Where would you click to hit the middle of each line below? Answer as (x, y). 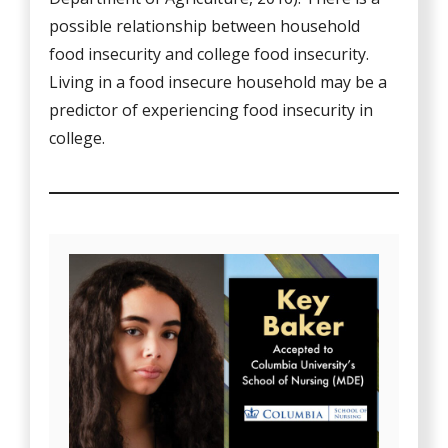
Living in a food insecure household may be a (218, 82)
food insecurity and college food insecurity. (209, 54)
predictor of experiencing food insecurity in (211, 110)
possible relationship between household (205, 26)
